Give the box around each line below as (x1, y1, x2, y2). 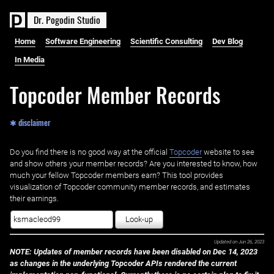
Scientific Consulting (130, 36, 202, 46)
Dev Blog (212, 36, 243, 46)
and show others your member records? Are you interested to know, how (10, 159, 257, 169)
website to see (202, 147, 254, 157)
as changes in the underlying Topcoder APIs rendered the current (10, 259, 237, 268)
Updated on (214, 239, 239, 245)
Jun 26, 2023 (239, 239, 264, 245)
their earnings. (10, 194, 59, 204)
